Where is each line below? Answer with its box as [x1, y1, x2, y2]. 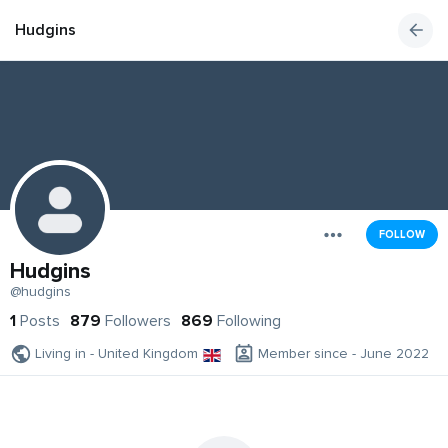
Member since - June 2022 [258, 345, 429, 363]
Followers [105, 311, 171, 332]
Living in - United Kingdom [35, 345, 198, 363]
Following [217, 311, 281, 332]
